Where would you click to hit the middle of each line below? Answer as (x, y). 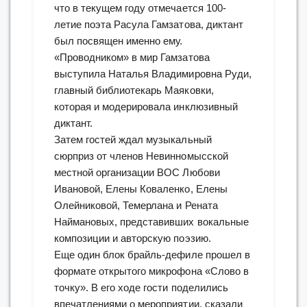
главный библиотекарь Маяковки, (134, 90)
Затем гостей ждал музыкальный (133, 139)
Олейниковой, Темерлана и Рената (136, 205)
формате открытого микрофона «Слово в (151, 271)
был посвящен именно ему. (119, 40)
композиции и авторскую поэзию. (133, 238)
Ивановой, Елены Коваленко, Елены (141, 188)
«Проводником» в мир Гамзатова (132, 57)
